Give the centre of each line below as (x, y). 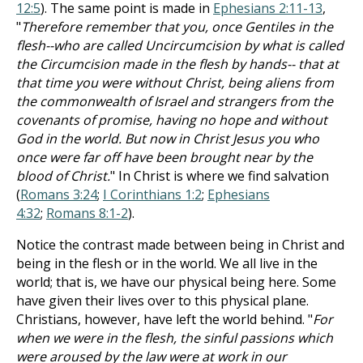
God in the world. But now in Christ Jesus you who (168, 139)
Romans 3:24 (59, 194)
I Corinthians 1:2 (152, 194)
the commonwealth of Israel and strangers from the (175, 101)
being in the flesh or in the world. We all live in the (167, 263)
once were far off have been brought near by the (164, 157)
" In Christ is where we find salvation (220, 176)
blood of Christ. (63, 176)
